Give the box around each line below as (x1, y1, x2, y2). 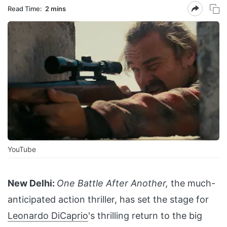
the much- (168, 178, 215, 189)
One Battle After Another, (57, 178, 168, 189)
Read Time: (8, 4, 42, 13)
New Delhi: (8, 178, 55, 189)
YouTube (8, 145, 36, 154)
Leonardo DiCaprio (8, 210, 88, 221)
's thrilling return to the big (88, 210, 202, 221)
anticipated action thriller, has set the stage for (8, 194, 209, 205)
